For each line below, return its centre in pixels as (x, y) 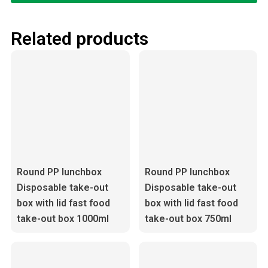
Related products (79, 39)
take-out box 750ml (188, 218)
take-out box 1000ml (63, 218)
